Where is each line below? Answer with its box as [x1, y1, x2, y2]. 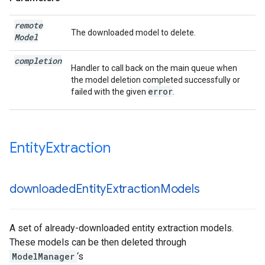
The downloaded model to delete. [71, 28, 196, 37]
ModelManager [12, 251, 75, 262]
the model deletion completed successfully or [71, 75, 240, 85]
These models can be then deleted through [9, 237, 186, 248]
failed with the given [71, 87, 148, 96]
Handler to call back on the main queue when [71, 63, 237, 73]
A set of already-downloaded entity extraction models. [9, 222, 234, 234]
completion [14, 55, 62, 66]
